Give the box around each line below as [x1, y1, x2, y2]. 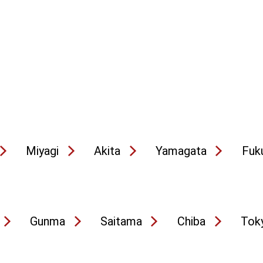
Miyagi [26, 144, 59, 158]
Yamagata [156, 144, 207, 158]
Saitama [100, 214, 142, 228]
